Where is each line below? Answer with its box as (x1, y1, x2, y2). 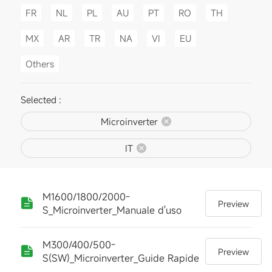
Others (25, 57, 54, 70)
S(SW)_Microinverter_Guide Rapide (42, 251, 199, 265)
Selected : (20, 93, 61, 106)
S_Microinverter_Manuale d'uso (42, 203, 182, 217)
